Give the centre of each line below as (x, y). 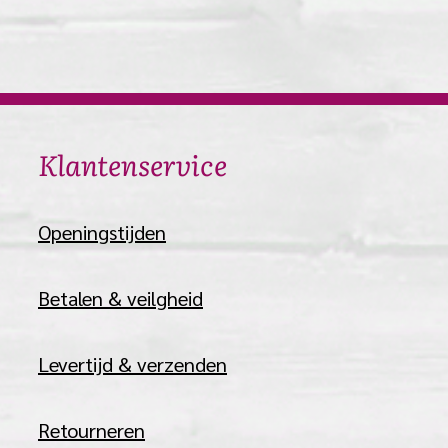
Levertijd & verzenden (132, 364)
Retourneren (91, 430)
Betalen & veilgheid (120, 298)
